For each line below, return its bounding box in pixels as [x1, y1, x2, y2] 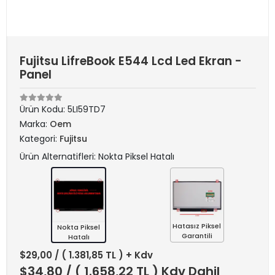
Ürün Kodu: [20, 103, 68, 115]
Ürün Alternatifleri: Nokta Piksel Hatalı [20, 150, 174, 163]
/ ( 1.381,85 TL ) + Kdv [55, 249, 153, 261]
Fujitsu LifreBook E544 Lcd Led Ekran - [20, 53, 242, 69]
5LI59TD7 [68, 103, 106, 115]
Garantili [181, 231, 212, 241]
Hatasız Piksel [172, 221, 222, 231]
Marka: [20, 118, 50, 130]
